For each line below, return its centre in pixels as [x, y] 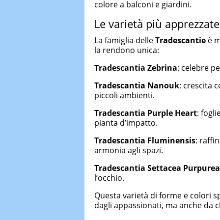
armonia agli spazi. [129, 150]
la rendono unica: [127, 50]
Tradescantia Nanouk [137, 85]
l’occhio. [109, 178]
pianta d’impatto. [126, 123]
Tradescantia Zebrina [136, 68]
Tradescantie [180, 40]
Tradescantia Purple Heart [146, 113]
